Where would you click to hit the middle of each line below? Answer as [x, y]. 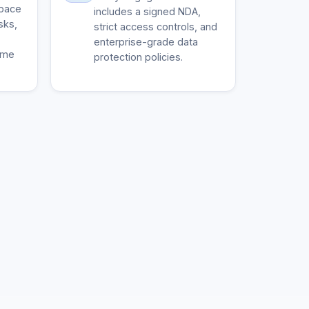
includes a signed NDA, [147, 11]
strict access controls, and [155, 27]
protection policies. [138, 57]
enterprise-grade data [146, 42]
